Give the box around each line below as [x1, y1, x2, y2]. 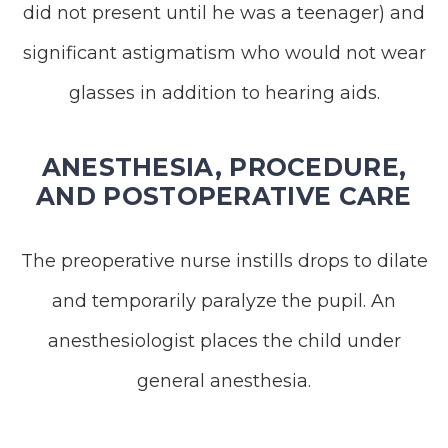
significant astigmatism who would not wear [22, 42, 426, 64]
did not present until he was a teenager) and [23, 2, 425, 24]
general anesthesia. [137, 370, 311, 392]
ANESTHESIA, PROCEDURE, [41, 152, 407, 182]
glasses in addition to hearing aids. [68, 82, 380, 104]
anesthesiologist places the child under [47, 330, 401, 352]
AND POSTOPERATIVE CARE [36, 181, 412, 211]
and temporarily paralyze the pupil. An [52, 290, 396, 312]
